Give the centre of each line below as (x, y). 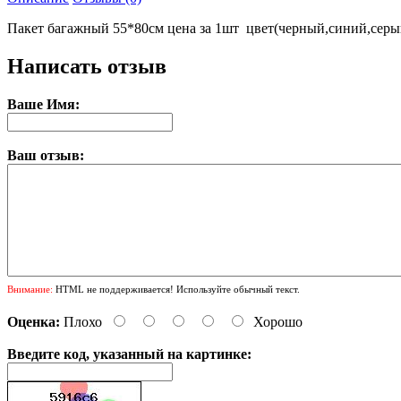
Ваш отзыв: (46, 156)
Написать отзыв (87, 67)
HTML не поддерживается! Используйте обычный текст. (176, 290)
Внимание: (30, 290)
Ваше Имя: (43, 105)
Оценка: (34, 322)
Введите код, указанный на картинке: (129, 354)
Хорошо (278, 322)
